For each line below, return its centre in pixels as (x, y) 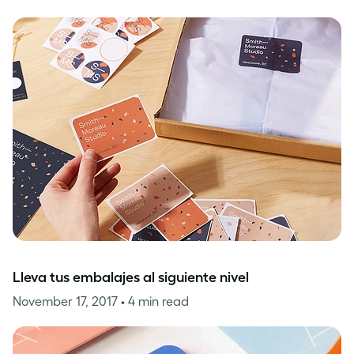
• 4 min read (155, 301)
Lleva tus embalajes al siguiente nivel (131, 277)
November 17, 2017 (67, 301)
